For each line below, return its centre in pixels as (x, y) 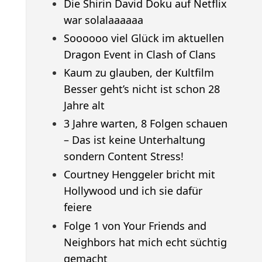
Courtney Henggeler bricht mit (139, 175)
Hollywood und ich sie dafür (133, 191)
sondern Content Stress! (123, 156)
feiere (77, 207)
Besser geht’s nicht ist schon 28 (142, 89)
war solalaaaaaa (103, 20)
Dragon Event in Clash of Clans (139, 54)
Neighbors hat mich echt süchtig (145, 242)
